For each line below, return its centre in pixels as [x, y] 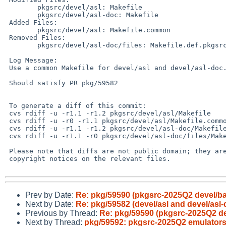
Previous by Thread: [62, 213]
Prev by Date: [50, 195]
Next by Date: [50, 204]
